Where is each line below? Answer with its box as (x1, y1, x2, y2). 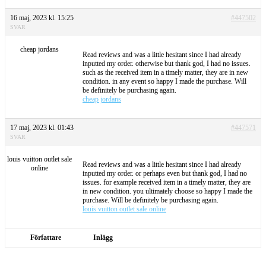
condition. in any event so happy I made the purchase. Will (83, 77, 246, 85)
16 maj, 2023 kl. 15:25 (10, 13, 74, 22)
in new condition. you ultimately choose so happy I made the (83, 186, 252, 195)
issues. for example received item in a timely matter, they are (83, 178, 251, 186)
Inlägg (93, 233, 113, 242)
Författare (30, 233, 61, 242)
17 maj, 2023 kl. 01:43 (10, 123, 74, 132)
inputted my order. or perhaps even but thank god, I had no (83, 169, 247, 178)
